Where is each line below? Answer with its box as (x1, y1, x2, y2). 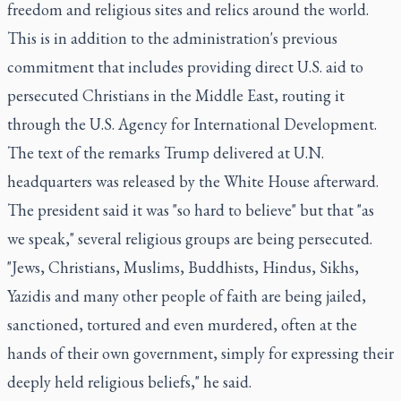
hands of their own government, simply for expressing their (7, 343, 394, 363)
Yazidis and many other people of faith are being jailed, (7, 286, 366, 306)
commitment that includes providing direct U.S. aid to (7, 56, 363, 77)
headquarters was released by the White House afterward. (7, 171, 379, 192)
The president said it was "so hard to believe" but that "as (7, 200, 374, 220)
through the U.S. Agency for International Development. (7, 114, 377, 134)
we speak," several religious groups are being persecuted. (7, 228, 372, 249)
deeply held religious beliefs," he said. (7, 371, 252, 392)
